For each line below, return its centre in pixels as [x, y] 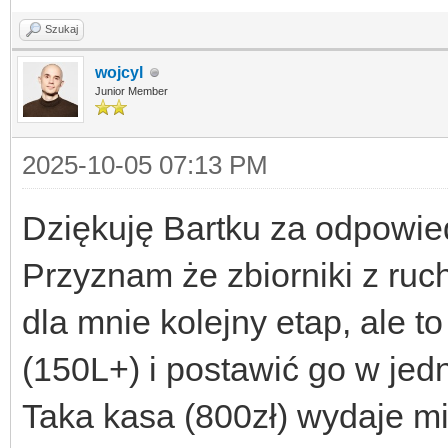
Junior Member [131, 91]
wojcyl [119, 72]
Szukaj [61, 29]
